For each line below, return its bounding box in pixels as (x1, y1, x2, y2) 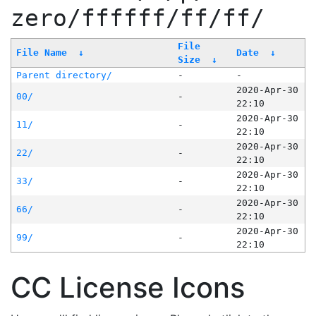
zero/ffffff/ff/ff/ (11, 5, 265, 32)
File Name (16, 47, 67, 59)
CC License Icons (11, 270, 245, 305)
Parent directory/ (16, 70, 112, 81)
